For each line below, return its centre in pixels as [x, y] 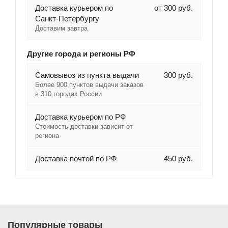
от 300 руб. [173, 8]
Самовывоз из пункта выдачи [87, 75]
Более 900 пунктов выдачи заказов [89, 85]
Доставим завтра [61, 28]
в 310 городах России [68, 94]
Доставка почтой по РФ [76, 159]
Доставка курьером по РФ [80, 117]
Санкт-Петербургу [67, 19]
